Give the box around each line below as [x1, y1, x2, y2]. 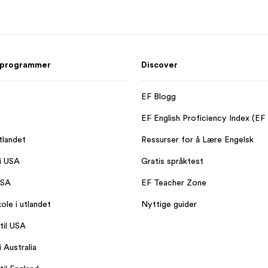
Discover [141, 60, 178, 69]
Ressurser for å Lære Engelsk [141, 135, 254, 144]
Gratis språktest [141, 156, 203, 166]
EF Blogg [141, 92, 176, 101]
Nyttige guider [141, 199, 197, 209]
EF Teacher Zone [141, 178, 206, 187]
